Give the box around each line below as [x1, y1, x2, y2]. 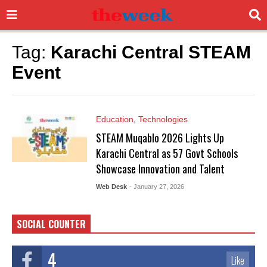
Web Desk [95, 183, 127, 190]
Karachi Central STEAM [51, 42, 251, 62]
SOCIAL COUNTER [17, 217, 86, 231]
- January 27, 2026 [129, 183, 184, 190]
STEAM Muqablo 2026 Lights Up [95, 130, 224, 145]
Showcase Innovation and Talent [95, 161, 225, 176]
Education [95, 114, 133, 124]
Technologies [138, 114, 188, 124]
